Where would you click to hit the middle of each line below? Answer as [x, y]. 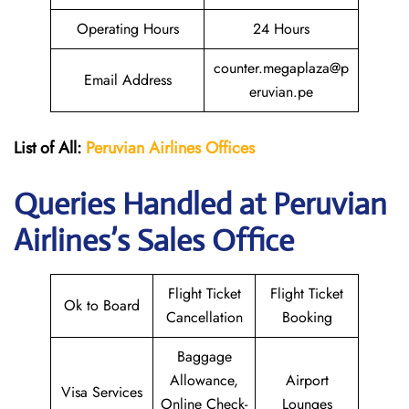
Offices [230, 148]
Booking [307, 317]
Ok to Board [102, 305]
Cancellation [204, 317]
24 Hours [281, 29]
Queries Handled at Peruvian [200, 204]
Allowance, [204, 380]
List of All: [50, 148]
